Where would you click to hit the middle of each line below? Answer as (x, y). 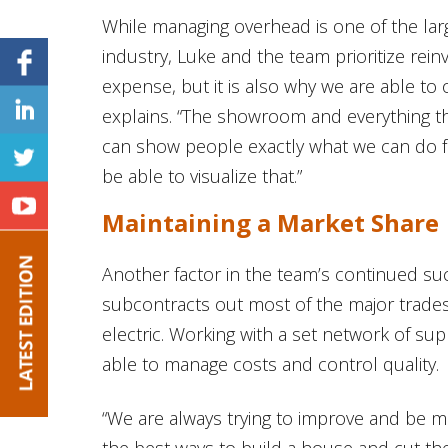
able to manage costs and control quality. (270, 363)
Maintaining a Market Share (270, 222)
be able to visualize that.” (202, 175)
